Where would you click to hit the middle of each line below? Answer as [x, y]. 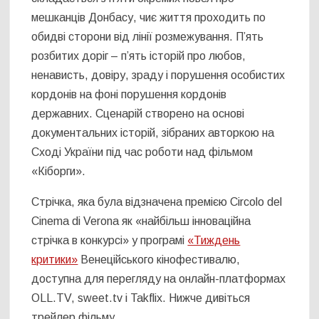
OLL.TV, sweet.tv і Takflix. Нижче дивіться [141, 298]
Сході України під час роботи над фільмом [142, 152]
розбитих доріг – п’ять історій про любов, [139, 56]
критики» [55, 259]
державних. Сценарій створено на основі [138, 113]
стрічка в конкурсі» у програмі [110, 240]
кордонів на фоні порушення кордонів [129, 94]
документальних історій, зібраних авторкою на [153, 132]
